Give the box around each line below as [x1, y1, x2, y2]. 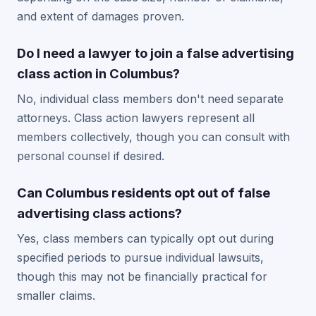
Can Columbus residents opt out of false [17, 185, 270, 200]
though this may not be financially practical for [17, 269, 267, 284]
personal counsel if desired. [17, 149, 164, 163]
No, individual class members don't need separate [17, 92, 284, 106]
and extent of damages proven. [17, 9, 184, 23]
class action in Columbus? [17, 66, 180, 81]
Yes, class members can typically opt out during [17, 231, 274, 245]
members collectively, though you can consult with [17, 130, 290, 144]
